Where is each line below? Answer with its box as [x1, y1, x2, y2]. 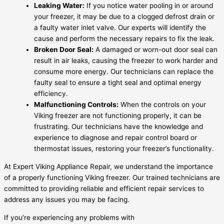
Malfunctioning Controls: [34, 100, 118, 109]
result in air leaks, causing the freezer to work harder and [34, 56, 217, 65]
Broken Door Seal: [34, 45, 93, 54]
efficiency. [34, 89, 68, 98]
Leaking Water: [34, 1, 84, 10]
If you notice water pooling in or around [84, 1, 213, 10]
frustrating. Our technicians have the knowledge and [34, 122, 203, 131]
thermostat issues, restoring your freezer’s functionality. [34, 144, 214, 153]
